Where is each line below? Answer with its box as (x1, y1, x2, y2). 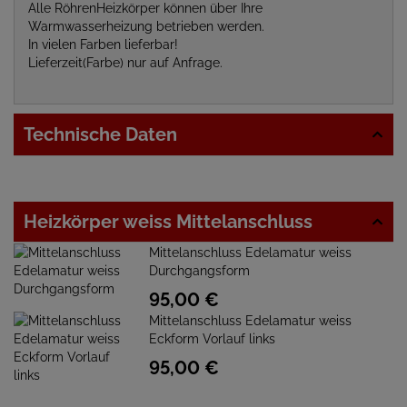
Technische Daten (24, 124, 177, 145)
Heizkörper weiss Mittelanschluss (24, 211, 313, 233)
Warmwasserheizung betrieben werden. (28, 19, 264, 34)
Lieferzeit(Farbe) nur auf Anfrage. (28, 55, 223, 70)
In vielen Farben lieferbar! (28, 37, 178, 52)
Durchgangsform (149, 263, 251, 278)
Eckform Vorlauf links (149, 332, 276, 346)
